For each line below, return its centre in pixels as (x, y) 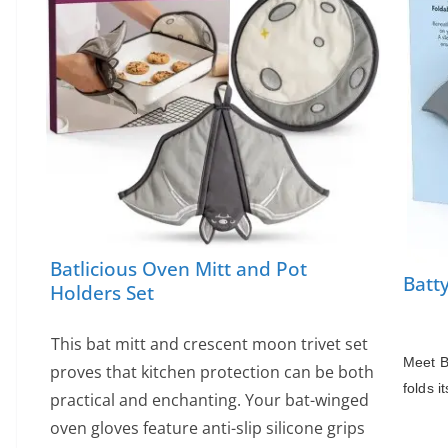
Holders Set (102, 292)
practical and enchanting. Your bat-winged (209, 400)
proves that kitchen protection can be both (212, 372)
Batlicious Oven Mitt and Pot (178, 268)
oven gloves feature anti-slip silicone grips (207, 428)
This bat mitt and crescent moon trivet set (209, 344)
